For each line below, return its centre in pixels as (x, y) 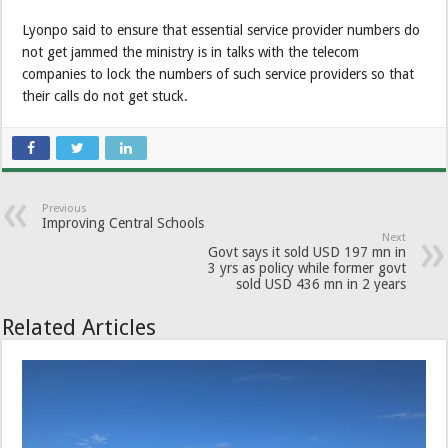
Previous (65, 208)
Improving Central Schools (123, 222)
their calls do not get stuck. (105, 95)
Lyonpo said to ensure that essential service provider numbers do (221, 29)
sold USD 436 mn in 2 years (320, 283)
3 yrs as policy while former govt (306, 267)
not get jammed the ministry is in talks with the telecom (191, 51)
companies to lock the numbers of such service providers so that (218, 73)
